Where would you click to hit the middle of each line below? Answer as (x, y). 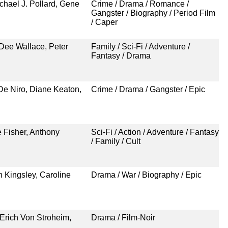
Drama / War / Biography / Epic (146, 175)
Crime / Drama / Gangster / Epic (148, 89)
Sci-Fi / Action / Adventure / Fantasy (155, 132)
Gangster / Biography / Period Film (153, 13)
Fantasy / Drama (121, 55)
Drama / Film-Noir (123, 217)
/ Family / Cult (116, 141)
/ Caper (104, 22)
